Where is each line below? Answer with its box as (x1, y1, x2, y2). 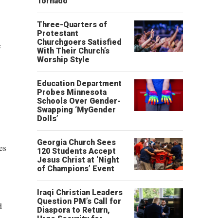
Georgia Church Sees (37, 138, 116, 147)
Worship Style (37, 55, 90, 64)
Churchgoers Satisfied (37, 37, 122, 47)
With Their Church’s (37, 46, 109, 55)
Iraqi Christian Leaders (37, 188, 123, 197)
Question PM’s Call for (37, 197, 121, 206)
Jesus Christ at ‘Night (37, 155, 119, 164)
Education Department (37, 79, 122, 88)
